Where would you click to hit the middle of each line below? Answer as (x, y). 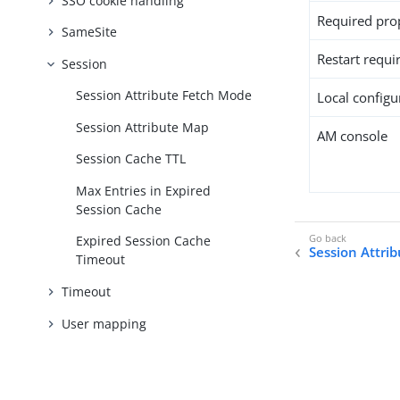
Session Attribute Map (143, 127)
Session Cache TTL (131, 159)
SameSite (90, 32)
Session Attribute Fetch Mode (164, 96)
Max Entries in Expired (144, 190)
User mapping (104, 323)
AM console (353, 136)
